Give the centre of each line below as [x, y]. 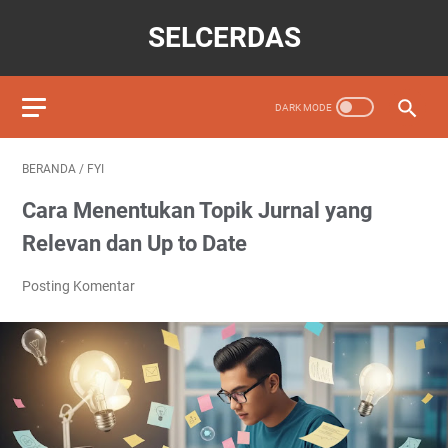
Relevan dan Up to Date [134, 243]
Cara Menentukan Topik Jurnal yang [197, 210]
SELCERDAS [224, 37]
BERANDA [49, 169]
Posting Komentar [78, 286]
